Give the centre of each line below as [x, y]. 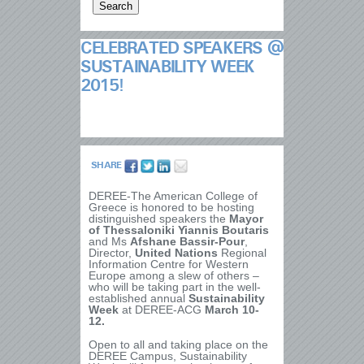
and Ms [109, 241]
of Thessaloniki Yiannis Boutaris [179, 230]
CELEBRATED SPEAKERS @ [182, 48]
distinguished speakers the [159, 219]
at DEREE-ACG [162, 310]
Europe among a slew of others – [174, 275]
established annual [139, 298]
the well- [239, 287]
